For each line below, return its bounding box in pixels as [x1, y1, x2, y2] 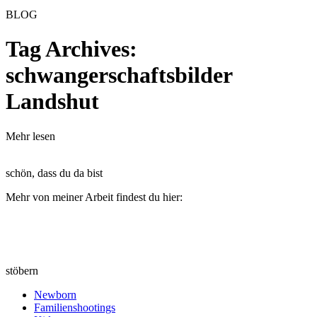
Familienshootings [34, 301, 115, 313]
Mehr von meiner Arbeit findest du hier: [6, 190, 183, 203]
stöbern [6, 264, 38, 277]
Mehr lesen [6, 129, 55, 142]
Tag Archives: [6, 36, 137, 62]
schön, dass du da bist [6, 166, 103, 179]
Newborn [34, 288, 76, 301]
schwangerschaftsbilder [6, 62, 232, 88]
